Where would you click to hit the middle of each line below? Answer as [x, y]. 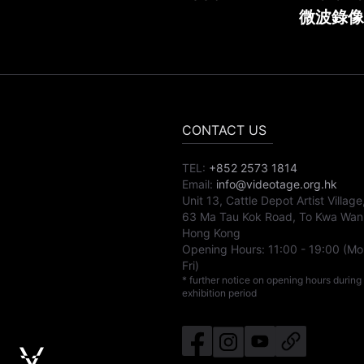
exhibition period [219, 292]
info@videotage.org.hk [277, 184]
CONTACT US [224, 130]
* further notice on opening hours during [272, 279]
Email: [197, 184]
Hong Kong [211, 232]
